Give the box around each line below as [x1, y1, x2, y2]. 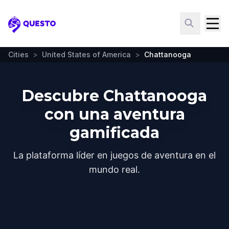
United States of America [42, 50, 131, 59]
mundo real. [89, 164, 140, 175]
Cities [8, 50, 29, 59]
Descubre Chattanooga [22, 86, 207, 105]
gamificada [70, 123, 159, 142]
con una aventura [44, 105, 185, 124]
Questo [8, 24, 39, 35]
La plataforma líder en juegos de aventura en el [13, 150, 216, 161]
